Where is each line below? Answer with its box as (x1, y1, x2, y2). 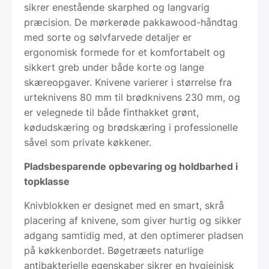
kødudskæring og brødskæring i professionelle (24, 121, 238, 134)
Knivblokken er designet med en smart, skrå (24, 199, 224, 212)
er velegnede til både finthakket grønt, (24, 106, 199, 119)
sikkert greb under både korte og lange (24, 61, 204, 74)
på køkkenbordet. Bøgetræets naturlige (24, 244, 204, 257)
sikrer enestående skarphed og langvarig (24, 1, 210, 14)
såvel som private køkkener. (24, 136, 151, 149)
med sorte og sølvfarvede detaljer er (24, 31, 192, 44)
